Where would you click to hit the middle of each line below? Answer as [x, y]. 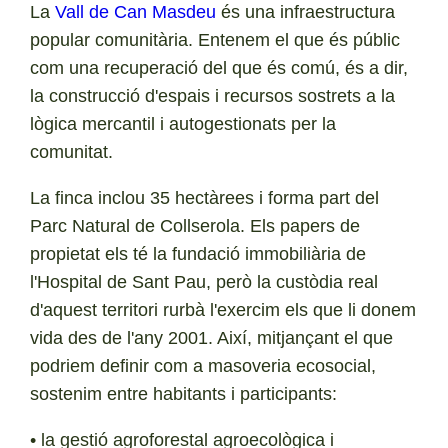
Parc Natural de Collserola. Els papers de [195, 225]
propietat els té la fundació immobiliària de [198, 253]
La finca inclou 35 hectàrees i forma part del [205, 197]
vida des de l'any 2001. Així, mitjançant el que [212, 337]
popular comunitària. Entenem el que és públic [215, 39]
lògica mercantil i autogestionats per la [183, 123]
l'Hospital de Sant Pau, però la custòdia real [204, 281]
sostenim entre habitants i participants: [184, 393]
